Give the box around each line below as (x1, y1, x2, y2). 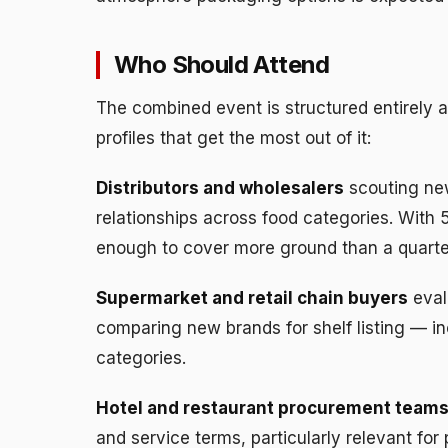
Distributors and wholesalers (96, 177, 344, 198)
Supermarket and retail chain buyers (96, 287, 408, 308)
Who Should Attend (114, 49, 330, 79)
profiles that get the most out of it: (96, 127, 371, 148)
